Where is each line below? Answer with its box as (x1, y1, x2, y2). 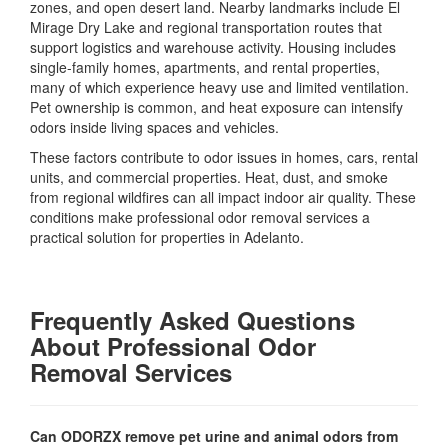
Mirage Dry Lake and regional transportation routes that (30, 17, 382, 38)
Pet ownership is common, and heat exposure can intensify (30, 97, 403, 118)
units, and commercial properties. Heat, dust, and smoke (30, 167, 388, 188)
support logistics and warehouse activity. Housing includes (30, 37, 396, 58)
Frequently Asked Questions (30, 303, 355, 338)
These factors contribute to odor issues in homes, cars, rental (30, 147, 418, 168)
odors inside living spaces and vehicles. (30, 117, 279, 138)
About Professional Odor (30, 329, 316, 364)
